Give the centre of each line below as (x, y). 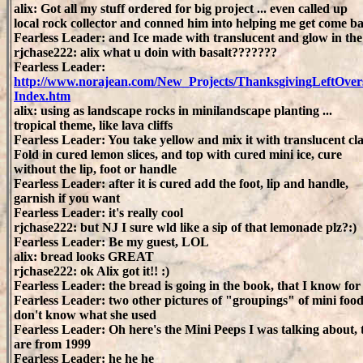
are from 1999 (52, 344)
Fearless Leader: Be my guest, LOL (111, 242)
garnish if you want (67, 198)
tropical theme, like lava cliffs (93, 125)
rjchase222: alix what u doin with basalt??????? (145, 52)
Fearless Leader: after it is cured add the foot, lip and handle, (181, 184)
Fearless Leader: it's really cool (98, 213)
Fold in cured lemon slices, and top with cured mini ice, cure (178, 154)
